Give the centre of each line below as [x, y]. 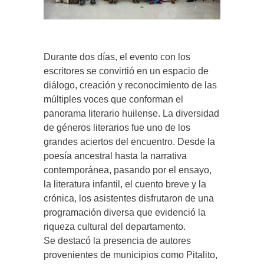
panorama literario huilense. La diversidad [131, 113]
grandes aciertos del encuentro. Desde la [129, 141]
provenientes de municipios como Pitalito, [131, 255]
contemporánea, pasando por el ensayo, [128, 170]
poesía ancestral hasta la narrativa [115, 156]
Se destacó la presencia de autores [117, 240]
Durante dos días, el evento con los [117, 57]
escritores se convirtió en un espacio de [126, 71]
